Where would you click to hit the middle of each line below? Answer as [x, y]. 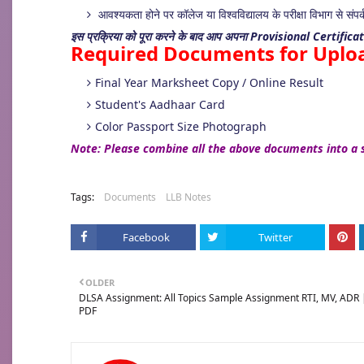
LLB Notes [188, 197]
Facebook [146, 237]
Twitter [275, 237]
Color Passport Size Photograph [181, 126]
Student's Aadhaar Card [160, 104]
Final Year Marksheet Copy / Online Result [209, 82]
